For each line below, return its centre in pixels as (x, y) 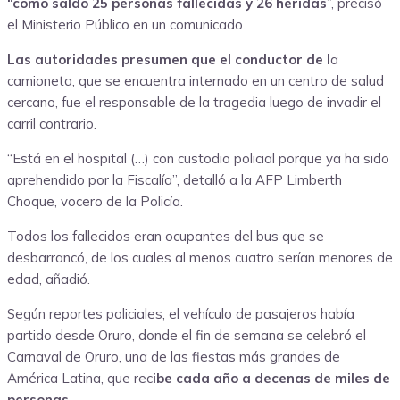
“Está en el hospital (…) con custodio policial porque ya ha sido (198, 159)
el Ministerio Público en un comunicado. (126, 25)
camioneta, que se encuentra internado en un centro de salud (196, 81)
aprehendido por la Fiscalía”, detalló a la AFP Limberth (175, 180)
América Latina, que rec (80, 379)
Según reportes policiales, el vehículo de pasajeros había (181, 314)
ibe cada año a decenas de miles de (271, 379)
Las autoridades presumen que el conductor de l (169, 60)
